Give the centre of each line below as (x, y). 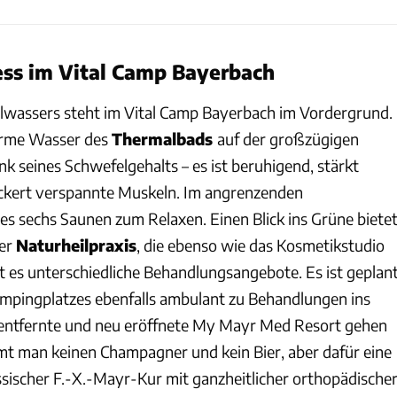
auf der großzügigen (288, 139)
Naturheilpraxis (76, 245)
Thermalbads (164, 139)
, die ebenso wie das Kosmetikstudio (261, 245)
